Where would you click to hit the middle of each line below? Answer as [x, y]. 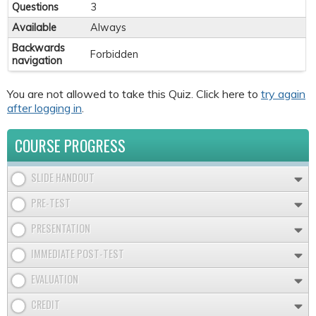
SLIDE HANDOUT [63, 177]
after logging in [44, 108]
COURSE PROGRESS [70, 145]
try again [283, 93]
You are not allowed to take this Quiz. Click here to [134, 93]
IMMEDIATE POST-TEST [78, 253]
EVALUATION [55, 279]
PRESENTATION [61, 228]
